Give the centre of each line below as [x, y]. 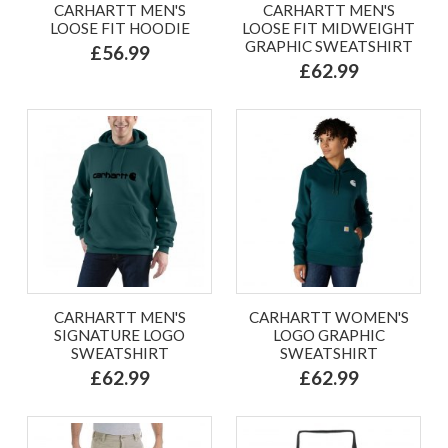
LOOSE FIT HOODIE [119, 27]
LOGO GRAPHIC [328, 334]
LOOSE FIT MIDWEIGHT [328, 27]
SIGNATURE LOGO [119, 334]
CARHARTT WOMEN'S [328, 316]
